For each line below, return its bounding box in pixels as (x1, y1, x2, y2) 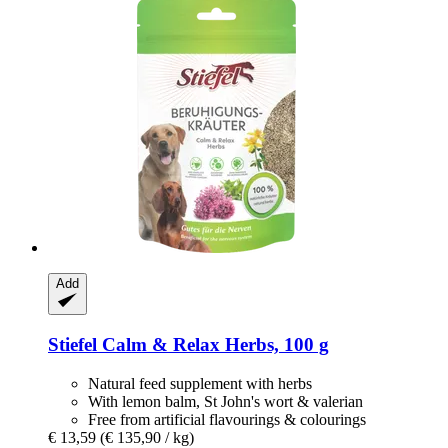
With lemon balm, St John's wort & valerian (88, 392, 363, 410)
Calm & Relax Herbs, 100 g (97, 333, 329, 355)
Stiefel (48, 333, 97, 355)
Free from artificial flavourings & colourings (88, 410, 366, 428)
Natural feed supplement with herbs (88, 374, 312, 392)
